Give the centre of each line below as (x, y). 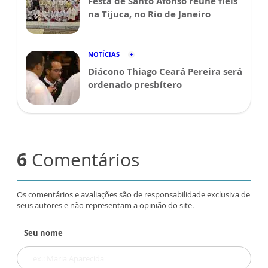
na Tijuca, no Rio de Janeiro (149, 13)
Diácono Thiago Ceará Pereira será (165, 71)
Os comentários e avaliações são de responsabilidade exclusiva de (133, 194)
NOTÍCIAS (104, 54)
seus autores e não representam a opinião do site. (105, 205)
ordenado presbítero (135, 84)
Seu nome (43, 232)
